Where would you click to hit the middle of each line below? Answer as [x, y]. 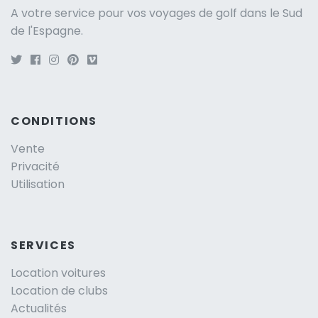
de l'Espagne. [47, 31]
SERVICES [43, 246]
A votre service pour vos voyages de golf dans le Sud [157, 13]
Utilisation [38, 185]
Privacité [35, 167]
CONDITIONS [54, 121]
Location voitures [58, 273]
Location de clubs [59, 291]
